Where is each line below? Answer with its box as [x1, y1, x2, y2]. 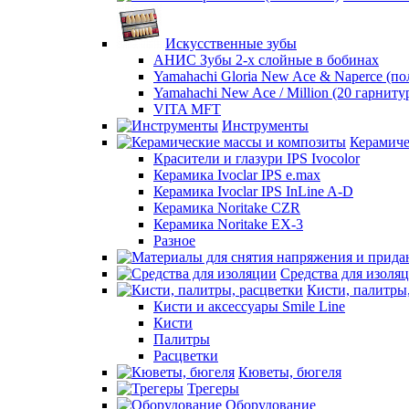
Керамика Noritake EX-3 [153, 216, 303, 232]
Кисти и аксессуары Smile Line [153, 299, 345, 314]
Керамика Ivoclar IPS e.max [153, 167, 320, 183]
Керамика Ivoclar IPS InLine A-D [153, 184, 353, 199]
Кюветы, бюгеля [238, 364, 341, 380]
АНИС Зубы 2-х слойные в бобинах [153, 52, 379, 68]
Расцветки [153, 348, 218, 363]
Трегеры [187, 381, 239, 396]
